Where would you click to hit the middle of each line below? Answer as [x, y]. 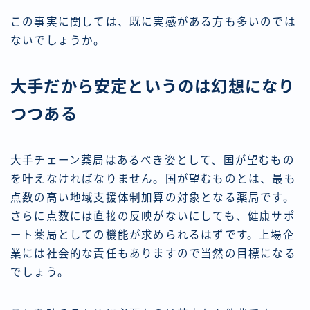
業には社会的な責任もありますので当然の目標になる [153, 254]
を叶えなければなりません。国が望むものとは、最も [153, 179]
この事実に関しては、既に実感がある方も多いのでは [153, 22]
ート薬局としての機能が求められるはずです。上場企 [153, 235]
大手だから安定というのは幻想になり [153, 87]
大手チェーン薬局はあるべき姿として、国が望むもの [153, 161]
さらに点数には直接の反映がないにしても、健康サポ [153, 217]
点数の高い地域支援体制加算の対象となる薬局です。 [153, 198]
